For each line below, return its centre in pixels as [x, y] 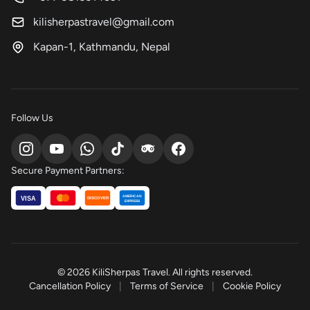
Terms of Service [167, 286]
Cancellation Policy [70, 286]
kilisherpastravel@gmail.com [104, 22]
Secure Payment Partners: [68, 171]
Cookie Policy [252, 286]
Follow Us [32, 118]
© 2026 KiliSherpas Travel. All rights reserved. [155, 272]
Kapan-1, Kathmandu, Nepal [102, 47]
